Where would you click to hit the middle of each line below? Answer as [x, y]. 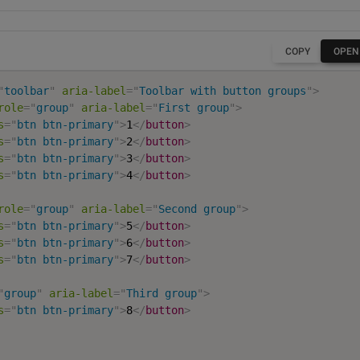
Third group [162, 293]
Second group [197, 209]
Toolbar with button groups [223, 91]
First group [194, 108]
